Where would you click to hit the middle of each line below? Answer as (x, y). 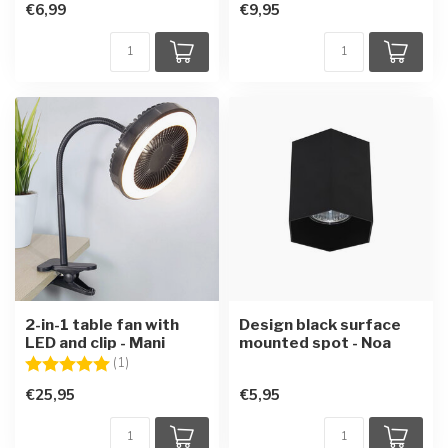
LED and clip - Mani (95, 342)
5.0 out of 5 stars (182, 362)
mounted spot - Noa (315, 342)
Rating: (48, 362)
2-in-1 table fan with (102, 324)
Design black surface (320, 324)
